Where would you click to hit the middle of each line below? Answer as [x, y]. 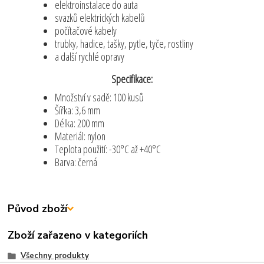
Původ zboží [38, 209]
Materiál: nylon [80, 136]
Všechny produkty [55, 256]
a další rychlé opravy [90, 56]
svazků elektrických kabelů [100, 17]
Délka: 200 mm [80, 123]
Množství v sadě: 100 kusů [100, 98]
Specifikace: [132, 79]
